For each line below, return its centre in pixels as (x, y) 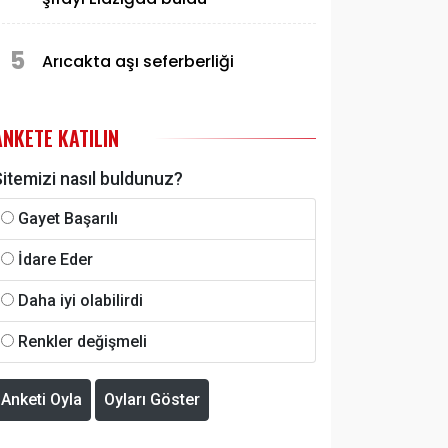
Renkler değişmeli (82, 341)
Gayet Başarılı (68, 218)
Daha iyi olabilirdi (80, 300)
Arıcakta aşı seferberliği (138, 61)
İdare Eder (55, 259)
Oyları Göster (152, 399)
